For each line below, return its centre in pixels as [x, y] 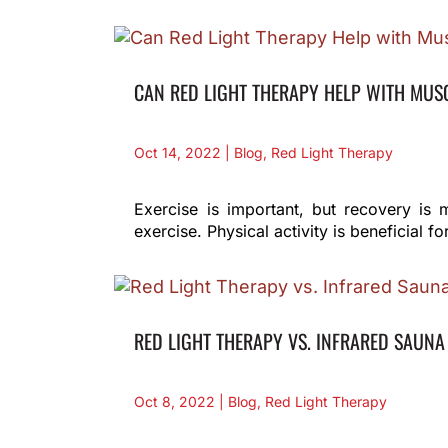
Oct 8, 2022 [175, 401]
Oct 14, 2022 [178, 152]
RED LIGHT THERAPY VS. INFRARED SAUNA [290, 340]
